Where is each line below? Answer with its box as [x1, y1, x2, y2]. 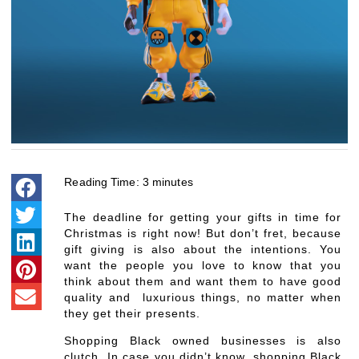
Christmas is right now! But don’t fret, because [64, 227, 341, 240]
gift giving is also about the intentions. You [64, 243, 341, 256]
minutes [152, 175, 193, 188]
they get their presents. [64, 307, 205, 320]
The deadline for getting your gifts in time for [64, 211, 341, 224]
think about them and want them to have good [64, 275, 341, 288]
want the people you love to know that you [64, 259, 341, 272]
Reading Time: [64, 175, 139, 188]
